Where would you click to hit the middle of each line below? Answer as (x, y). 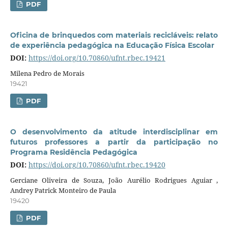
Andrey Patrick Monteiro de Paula (63, 190)
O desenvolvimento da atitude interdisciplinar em (114, 132)
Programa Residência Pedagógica (74, 152)
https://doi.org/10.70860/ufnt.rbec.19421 (97, 58)
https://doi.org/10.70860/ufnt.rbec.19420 (97, 164)
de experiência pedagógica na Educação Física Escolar (112, 45)
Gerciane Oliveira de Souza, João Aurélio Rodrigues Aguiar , (114, 180)
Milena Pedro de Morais (47, 73)
